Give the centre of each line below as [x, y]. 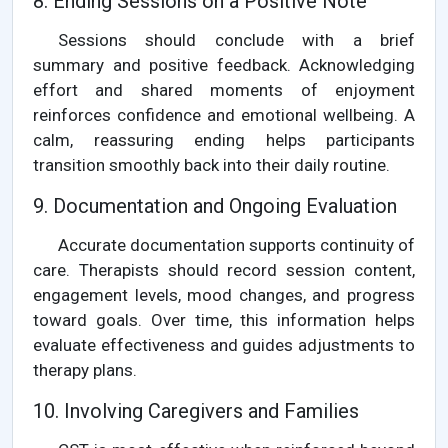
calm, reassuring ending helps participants [224, 140]
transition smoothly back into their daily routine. [211, 165]
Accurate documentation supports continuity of [236, 245]
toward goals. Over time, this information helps [224, 320]
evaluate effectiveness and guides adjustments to [224, 345]
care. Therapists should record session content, [224, 270]
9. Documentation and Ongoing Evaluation [215, 206]
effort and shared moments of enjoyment [224, 90]
